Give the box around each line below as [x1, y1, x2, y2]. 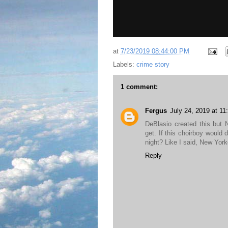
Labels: [113, 61, 136, 69]
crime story [136, 61, 169, 69]
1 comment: [121, 83, 158, 91]
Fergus [145, 107, 167, 115]
